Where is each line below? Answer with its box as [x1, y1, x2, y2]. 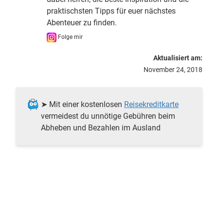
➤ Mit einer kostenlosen [41, 100, 124, 109]
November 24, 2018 [143, 66, 202, 74]
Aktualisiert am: [153, 54, 202, 62]
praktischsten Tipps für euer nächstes [46, 6, 176, 16]
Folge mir [56, 34, 83, 41]
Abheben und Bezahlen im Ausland [41, 123, 161, 133]
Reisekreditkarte [124, 100, 179, 109]
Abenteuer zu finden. [46, 18, 117, 28]
